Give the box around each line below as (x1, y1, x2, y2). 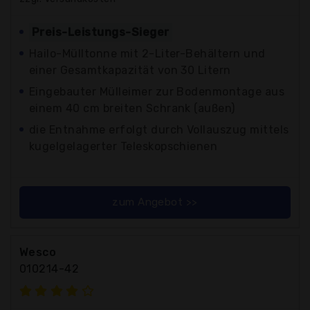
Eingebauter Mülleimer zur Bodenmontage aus (29, 84, 285, 98)
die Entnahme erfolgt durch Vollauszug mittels (29, 122, 289, 136)
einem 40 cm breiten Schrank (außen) (29, 101, 235, 115)
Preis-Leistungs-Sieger (32, 25, 170, 39)
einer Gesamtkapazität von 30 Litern (29, 63, 231, 77)
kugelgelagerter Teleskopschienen (29, 139, 218, 153)
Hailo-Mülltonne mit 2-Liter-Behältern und (29, 46, 266, 60)
